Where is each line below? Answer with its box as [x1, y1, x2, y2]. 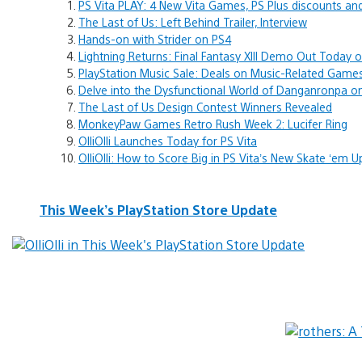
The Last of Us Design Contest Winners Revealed [78, 99, 332, 115]
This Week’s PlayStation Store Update [40, 200, 277, 218]
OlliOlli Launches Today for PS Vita [78, 133, 257, 149]
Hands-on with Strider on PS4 [78, 32, 231, 47]
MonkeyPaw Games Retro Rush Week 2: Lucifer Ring [78, 116, 347, 132]
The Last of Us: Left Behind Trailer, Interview [78, 15, 307, 30]
